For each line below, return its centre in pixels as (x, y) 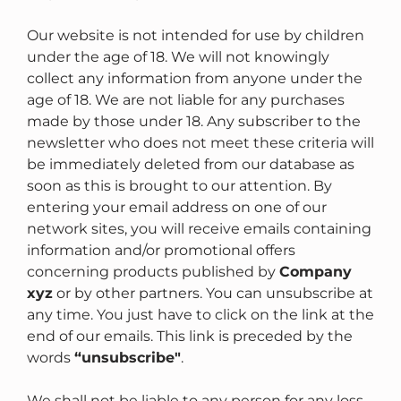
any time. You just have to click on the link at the (200, 315)
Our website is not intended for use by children (196, 36)
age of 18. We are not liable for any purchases (186, 100)
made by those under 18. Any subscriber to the (194, 122)
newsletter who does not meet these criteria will (200, 143)
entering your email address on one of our (177, 208)
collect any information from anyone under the (195, 79)
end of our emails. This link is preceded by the (190, 337)
